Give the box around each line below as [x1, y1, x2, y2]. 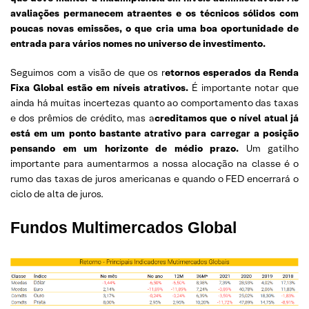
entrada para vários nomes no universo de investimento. [10, 37, 266, 50]
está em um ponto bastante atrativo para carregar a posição [10, 127, 299, 139]
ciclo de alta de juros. [10, 188, 103, 200]
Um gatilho [246, 142, 299, 154]
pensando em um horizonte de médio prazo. [10, 142, 246, 154]
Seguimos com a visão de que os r [10, 66, 165, 79]
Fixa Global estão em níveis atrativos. [10, 81, 188, 94]
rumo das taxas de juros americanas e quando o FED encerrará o [10, 172, 299, 185]
